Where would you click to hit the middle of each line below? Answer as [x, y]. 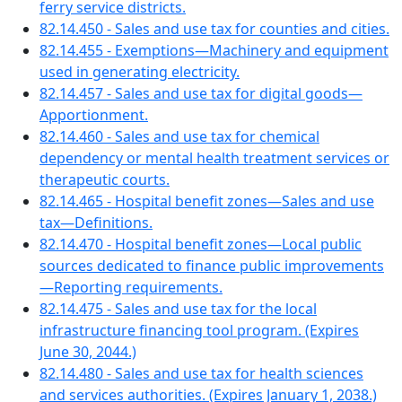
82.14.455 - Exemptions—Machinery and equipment [214, 50]
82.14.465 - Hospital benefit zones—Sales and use [207, 201]
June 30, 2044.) [88, 352]
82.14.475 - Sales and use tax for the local [178, 309]
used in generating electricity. [140, 72]
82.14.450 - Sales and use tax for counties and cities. [214, 29]
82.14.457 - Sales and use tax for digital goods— [201, 93]
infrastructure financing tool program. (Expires [199, 330]
